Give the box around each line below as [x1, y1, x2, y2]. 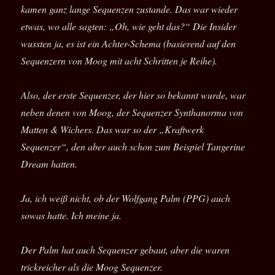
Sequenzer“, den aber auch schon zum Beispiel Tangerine [21, 140, 246, 153]
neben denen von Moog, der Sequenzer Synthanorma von [21, 106, 244, 119]
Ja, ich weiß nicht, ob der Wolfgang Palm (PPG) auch [21, 192, 231, 205]
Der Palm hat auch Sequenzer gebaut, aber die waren [21, 243, 230, 257]
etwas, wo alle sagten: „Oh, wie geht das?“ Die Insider [21, 20, 237, 33]
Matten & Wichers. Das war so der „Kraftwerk [21, 123, 204, 136]
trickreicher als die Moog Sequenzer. [21, 260, 163, 274]
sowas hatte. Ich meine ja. [21, 209, 122, 222]
